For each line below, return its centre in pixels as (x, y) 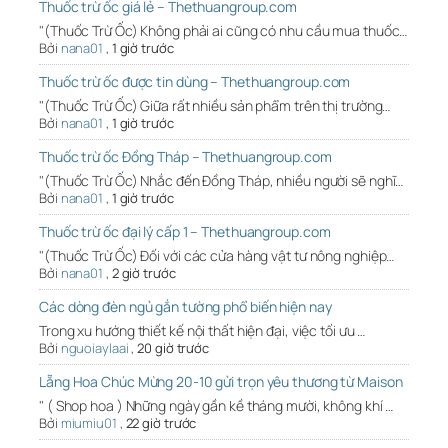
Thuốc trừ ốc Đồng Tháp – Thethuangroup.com (185, 157)
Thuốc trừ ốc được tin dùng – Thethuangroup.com (195, 82)
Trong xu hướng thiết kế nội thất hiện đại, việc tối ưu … (202, 331)
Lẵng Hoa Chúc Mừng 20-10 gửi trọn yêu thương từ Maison (221, 382)
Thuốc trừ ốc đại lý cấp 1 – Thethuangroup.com (185, 232)
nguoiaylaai (94, 348)
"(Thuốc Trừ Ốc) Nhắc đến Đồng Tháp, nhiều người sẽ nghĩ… (221, 181)
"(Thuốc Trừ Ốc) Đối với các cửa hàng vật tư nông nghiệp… (217, 256)
